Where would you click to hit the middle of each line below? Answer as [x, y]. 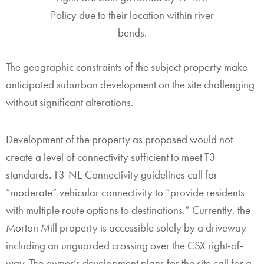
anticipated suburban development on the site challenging [130, 85]
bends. [132, 32]
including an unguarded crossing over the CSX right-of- [125, 246]
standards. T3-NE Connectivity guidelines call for [112, 175]
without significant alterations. [70, 103]
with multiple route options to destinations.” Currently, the [128, 210]
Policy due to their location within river [132, 15]
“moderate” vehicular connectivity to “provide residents [125, 193]
